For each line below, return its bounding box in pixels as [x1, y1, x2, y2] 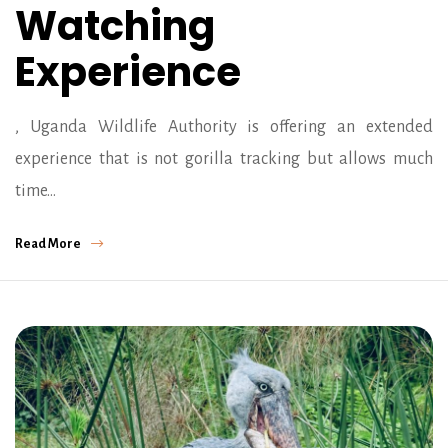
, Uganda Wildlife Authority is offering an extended [15, 117, 433, 136]
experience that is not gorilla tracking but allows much [15, 149, 433, 168]
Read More [15, 236, 81, 251]
